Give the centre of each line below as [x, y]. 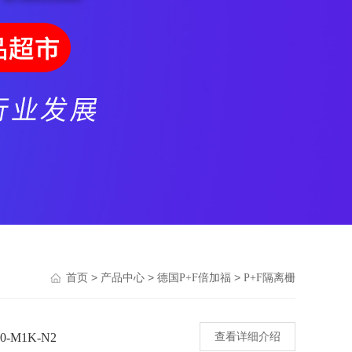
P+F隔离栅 [269, 278]
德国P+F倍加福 [194, 278]
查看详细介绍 [247, 337]
